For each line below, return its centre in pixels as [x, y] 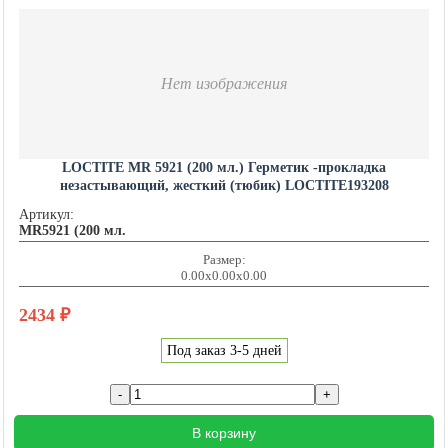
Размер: [224, 260]
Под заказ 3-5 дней [224, 351]
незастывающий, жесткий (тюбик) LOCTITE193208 [224, 186]
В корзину [224, 433]
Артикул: [46, 215]
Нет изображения [224, 84]
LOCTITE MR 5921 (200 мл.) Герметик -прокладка [224, 168]
